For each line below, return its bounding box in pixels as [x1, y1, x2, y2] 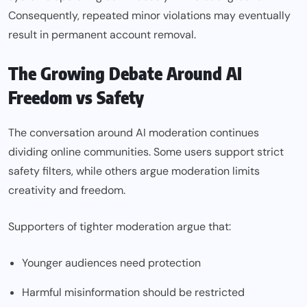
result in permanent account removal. [8, 27, 196, 42]
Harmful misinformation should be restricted [22, 285, 245, 300]
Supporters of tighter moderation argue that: [8, 219, 231, 234]
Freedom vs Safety [8, 86, 144, 109]
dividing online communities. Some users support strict [8, 145, 284, 160]
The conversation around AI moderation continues [8, 125, 259, 140]
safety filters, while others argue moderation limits [8, 164, 260, 179]
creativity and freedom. [8, 183, 125, 198]
